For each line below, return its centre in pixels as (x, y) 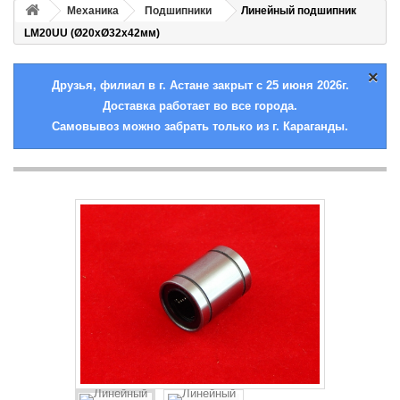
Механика (93, 11)
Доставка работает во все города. (200, 106)
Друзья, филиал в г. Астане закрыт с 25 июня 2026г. (200, 85)
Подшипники (178, 11)
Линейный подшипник (299, 11)
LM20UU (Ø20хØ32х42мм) (92, 33)
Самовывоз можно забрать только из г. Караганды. (200, 126)
